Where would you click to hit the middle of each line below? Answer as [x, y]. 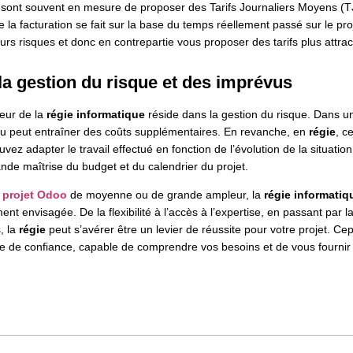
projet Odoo [34, 195]
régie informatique [95, 114]
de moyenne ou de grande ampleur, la [167, 195]
